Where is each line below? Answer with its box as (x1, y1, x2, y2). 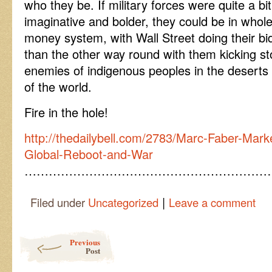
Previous (70, 236, 100, 248)
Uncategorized (88, 194, 158, 210)
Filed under (30, 194, 88, 210)
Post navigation (18, 228, 77, 240)
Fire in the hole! (24, 103, 108, 121)
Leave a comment (169, 194, 256, 210)
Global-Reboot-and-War (24, 145, 153, 163)
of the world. (24, 78, 92, 95)
